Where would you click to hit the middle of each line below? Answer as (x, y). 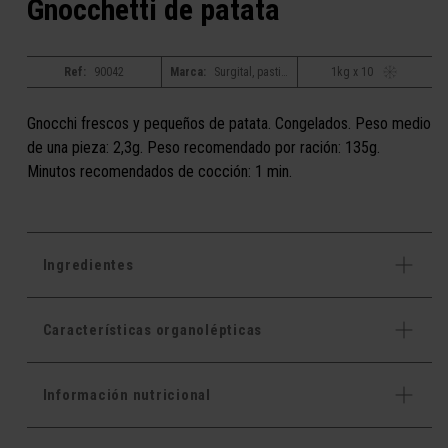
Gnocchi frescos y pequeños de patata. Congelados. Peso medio (228, 123)
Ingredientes (88, 264)
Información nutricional (126, 394)
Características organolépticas (152, 329)
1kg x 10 (351, 71)
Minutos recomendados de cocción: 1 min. (159, 171)
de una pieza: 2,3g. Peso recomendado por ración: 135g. (203, 147)
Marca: (188, 71)
